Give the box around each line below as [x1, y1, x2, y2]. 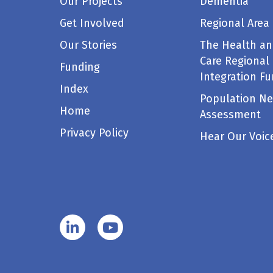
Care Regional [199, 54, 269, 68]
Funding [60, 60, 100, 74]
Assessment [199, 108, 261, 121]
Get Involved [60, 16, 124, 30]
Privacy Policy [60, 126, 129, 140]
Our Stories [60, 38, 117, 52]
